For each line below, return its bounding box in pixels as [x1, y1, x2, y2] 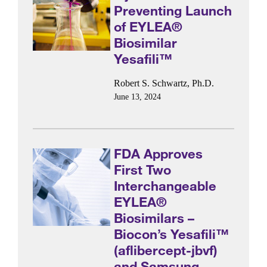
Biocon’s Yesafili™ [114, 225, 229, 242]
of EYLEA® [114, 18, 183, 35]
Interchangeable [114, 177, 217, 194]
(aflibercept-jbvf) [114, 241, 218, 258]
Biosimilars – [114, 209, 195, 226]
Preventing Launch [114, 2, 232, 18]
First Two [114, 161, 172, 178]
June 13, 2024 [114, 92, 162, 102]
